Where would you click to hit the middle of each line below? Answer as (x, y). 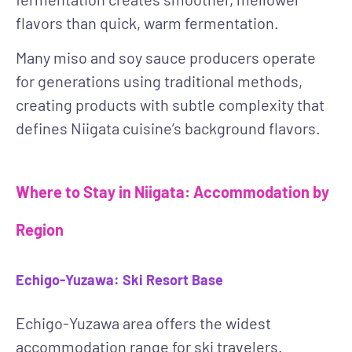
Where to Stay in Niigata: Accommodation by (172, 192)
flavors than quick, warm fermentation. (147, 22)
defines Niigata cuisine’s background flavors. (168, 128)
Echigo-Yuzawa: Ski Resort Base (119, 280)
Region (40, 230)
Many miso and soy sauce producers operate (166, 58)
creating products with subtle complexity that (170, 105)
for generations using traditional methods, (159, 81)
